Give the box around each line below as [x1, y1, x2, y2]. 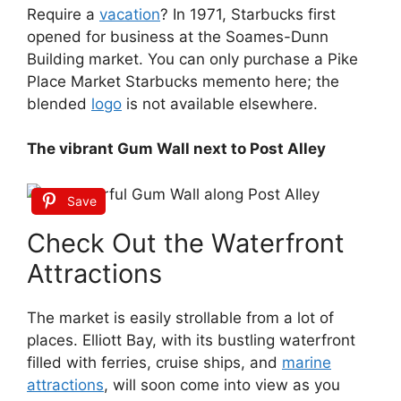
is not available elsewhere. [122, 94, 318, 113]
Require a [27, 4, 99, 23]
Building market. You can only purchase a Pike [27, 49, 358, 68]
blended [27, 94, 91, 113]
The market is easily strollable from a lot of [27, 309, 334, 327]
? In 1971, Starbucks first [160, 4, 336, 23]
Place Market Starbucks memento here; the [27, 72, 339, 90]
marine [282, 354, 331, 371]
